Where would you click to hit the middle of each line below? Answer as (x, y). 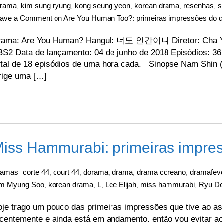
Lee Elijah (121, 185)
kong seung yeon (103, 6)
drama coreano (161, 172)
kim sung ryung (46, 6)
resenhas (198, 6)
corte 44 (36, 172)
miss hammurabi (167, 185)
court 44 (66, 172)
